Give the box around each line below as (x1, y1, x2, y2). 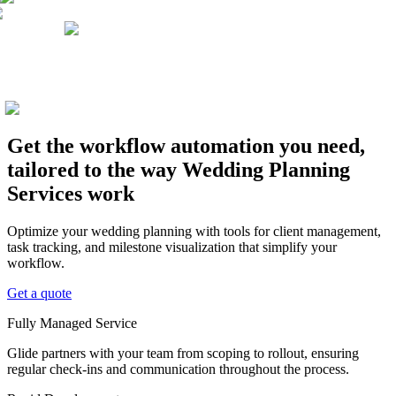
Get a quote (7, 286, 72, 301)
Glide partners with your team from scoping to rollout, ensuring (7, 346, 359, 362)
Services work (7, 182, 134, 206)
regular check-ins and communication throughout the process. (7, 362, 349, 377)
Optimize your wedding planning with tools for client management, (7, 224, 381, 240)
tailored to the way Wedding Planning (7, 158, 350, 182)
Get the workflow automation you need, (7, 134, 365, 158)
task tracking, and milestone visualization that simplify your (7, 240, 337, 255)
